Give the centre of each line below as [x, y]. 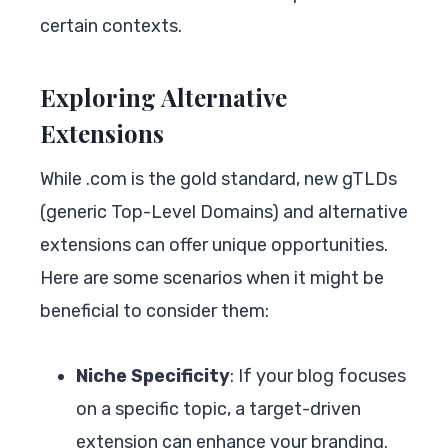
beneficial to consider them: [154, 310]
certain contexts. [111, 25]
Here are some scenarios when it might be [212, 277]
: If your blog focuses [318, 375]
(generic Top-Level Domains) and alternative [224, 211]
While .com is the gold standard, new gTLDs [218, 178]
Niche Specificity [153, 375]
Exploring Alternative [163, 96]
